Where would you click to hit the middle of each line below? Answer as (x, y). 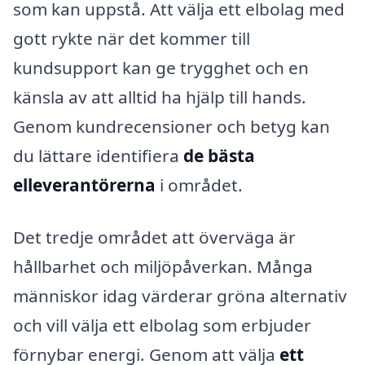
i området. (199, 185)
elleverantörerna (84, 185)
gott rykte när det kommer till (132, 39)
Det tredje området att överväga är (154, 237)
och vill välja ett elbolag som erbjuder (162, 325)
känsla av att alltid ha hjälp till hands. (160, 97)
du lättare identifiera (98, 156)
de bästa (219, 156)
